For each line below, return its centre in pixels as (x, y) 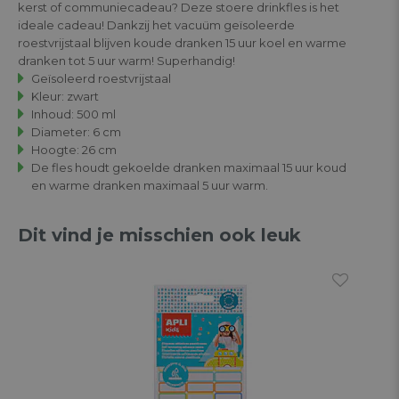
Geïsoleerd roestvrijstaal (101, 78)
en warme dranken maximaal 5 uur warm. (150, 185)
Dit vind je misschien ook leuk (159, 235)
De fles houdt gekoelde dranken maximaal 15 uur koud (189, 167)
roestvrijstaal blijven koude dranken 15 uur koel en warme (182, 42)
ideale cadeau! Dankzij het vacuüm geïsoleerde (156, 24)
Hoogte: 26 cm (74, 149)
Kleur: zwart (65, 96)
